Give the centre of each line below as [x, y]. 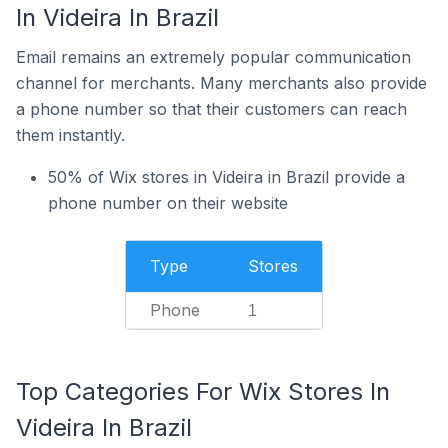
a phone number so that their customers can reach [211, 109]
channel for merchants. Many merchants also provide [221, 83]
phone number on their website [168, 203]
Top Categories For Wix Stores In [203, 391]
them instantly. [70, 135]
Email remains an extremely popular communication [213, 57]
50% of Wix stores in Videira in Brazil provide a [226, 177]
